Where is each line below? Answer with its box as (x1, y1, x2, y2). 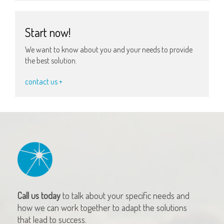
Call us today (17, 190, 60, 201)
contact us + (25, 76, 62, 87)
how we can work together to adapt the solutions (17, 202, 187, 213)
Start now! (25, 24, 70, 40)
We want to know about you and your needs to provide (25, 44, 192, 55)
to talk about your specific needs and (60, 190, 189, 201)
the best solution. (25, 55, 77, 66)
